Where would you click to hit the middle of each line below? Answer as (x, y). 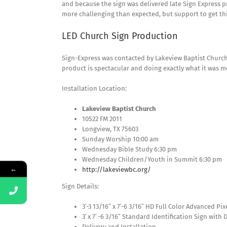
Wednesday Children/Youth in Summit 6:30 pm (152, 160)
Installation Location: (94, 89)
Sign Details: (80, 186)
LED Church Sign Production (120, 36)
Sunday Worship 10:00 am (120, 139)
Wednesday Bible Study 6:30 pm (129, 149)
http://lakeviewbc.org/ (117, 170)
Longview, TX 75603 (110, 129)
